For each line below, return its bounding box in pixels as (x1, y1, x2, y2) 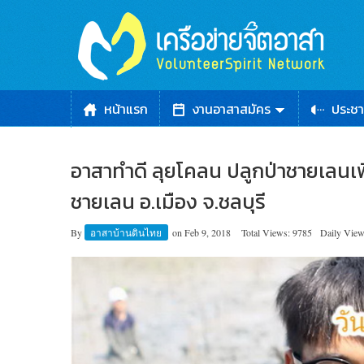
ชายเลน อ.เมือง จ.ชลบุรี (71, 186, 266, 217)
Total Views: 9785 (241, 226, 312, 239)
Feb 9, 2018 (184, 226, 233, 239)
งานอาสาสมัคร (193, 99, 271, 119)
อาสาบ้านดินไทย (90, 226, 164, 239)
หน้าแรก (104, 99, 148, 119)
